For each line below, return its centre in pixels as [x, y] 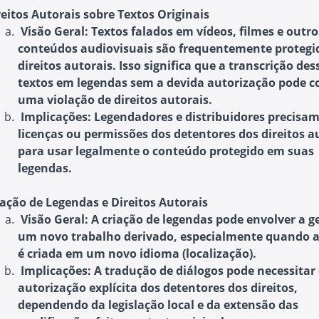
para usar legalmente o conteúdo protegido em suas [166, 151]
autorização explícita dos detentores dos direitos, [158, 288]
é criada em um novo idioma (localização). [137, 253]
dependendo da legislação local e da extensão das [158, 305]
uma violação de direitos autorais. [115, 100]
